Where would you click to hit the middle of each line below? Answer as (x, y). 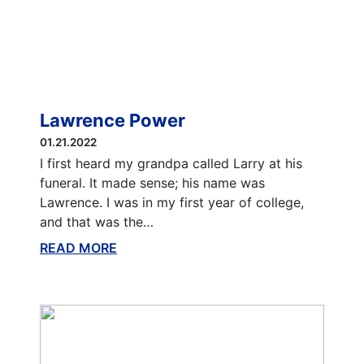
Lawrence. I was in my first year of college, (171, 202)
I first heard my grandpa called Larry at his (171, 163)
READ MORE (78, 248)
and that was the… (96, 222)
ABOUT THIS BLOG (176, 248)
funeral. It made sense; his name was (152, 183)
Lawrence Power (112, 120)
